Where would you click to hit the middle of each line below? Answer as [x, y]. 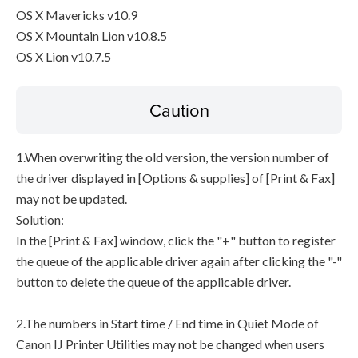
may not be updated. [72, 199]
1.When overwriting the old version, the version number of [173, 157]
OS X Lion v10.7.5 [64, 56]
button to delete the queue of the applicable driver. [153, 282]
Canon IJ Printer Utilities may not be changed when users [170, 344]
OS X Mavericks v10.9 [77, 15]
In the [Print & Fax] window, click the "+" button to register [176, 240]
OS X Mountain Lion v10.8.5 [91, 36]
